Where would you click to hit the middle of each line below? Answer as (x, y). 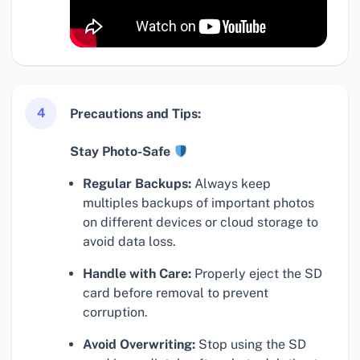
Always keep (231, 184)
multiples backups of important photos (198, 203)
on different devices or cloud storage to (200, 223)
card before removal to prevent (176, 293)
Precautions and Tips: (135, 113)
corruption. (115, 313)
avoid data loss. (129, 242)
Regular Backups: (137, 184)
